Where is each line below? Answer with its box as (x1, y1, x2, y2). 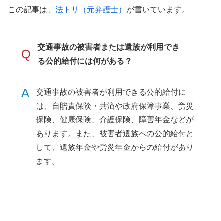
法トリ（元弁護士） (55, 5, 126, 14)
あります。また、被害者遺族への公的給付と (36, 129, 194, 138)
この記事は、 (8, 5, 55, 14)
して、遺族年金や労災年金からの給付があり (36, 143, 194, 151)
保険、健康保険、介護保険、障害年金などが (36, 115, 194, 124)
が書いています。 (126, 5, 189, 14)
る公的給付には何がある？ (37, 56, 133, 65)
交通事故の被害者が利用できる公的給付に (36, 87, 186, 96)
